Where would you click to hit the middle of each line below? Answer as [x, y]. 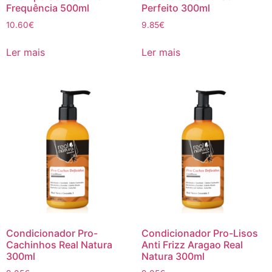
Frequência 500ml [48, 8]
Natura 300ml [173, 257]
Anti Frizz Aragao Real [192, 245]
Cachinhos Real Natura [59, 245]
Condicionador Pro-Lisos [199, 233]
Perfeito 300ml [175, 8]
